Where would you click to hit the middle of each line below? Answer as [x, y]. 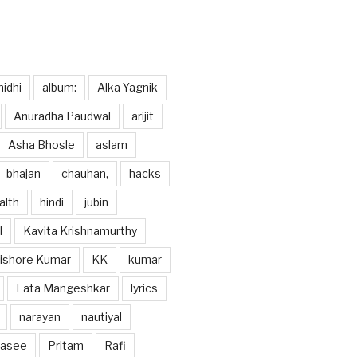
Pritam [65, 345]
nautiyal [101, 316]
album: [59, 87]
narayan [39, 316]
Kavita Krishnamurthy [80, 230]
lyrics [144, 288]
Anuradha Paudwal [62, 116]
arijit [142, 116]
